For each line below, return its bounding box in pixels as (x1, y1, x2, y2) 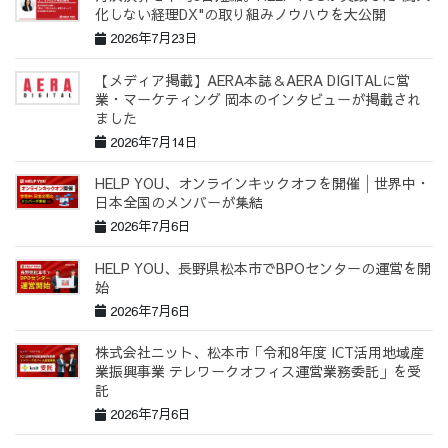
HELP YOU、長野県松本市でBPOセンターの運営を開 (95, 257, 431, 278)
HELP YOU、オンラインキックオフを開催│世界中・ (95, 173, 430, 194)
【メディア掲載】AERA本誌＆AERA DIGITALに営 (95, 69, 410, 90)
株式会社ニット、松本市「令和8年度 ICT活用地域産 (95, 342, 424, 363)
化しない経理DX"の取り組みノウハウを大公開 (95, 4, 386, 25)
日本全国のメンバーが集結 (95, 192, 263, 213)
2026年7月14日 (106, 132, 199, 151)
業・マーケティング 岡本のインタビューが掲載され (95, 88, 421, 109)
